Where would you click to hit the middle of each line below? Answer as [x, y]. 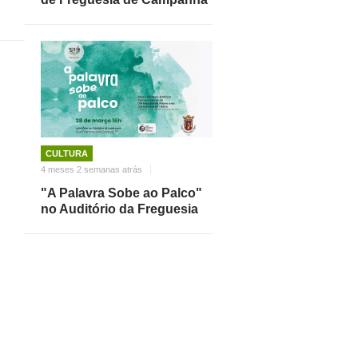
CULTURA [67, 153]
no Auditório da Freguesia [119, 209]
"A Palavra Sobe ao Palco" [121, 193]
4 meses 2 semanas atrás [91, 169]
